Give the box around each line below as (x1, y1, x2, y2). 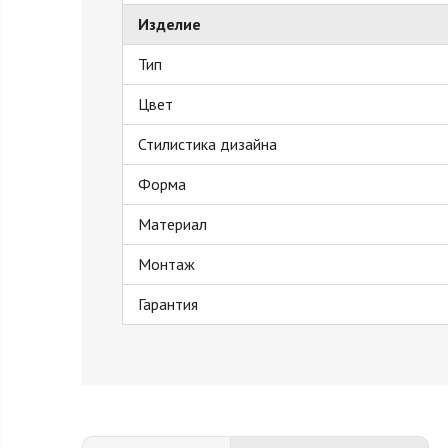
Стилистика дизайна (138, 134, 277, 154)
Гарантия (138, 294, 198, 314)
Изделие (138, 14, 201, 34)
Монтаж (138, 254, 195, 274)
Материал (138, 214, 207, 234)
